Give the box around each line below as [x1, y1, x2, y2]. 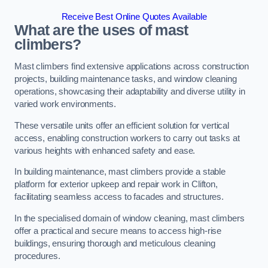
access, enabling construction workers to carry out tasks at [14, 133, 240, 143]
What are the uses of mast [14, 22, 188, 38]
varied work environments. [14, 99, 116, 109]
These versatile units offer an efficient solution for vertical [14, 120, 229, 130]
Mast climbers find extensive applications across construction [14, 62, 249, 72]
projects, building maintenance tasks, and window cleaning [14, 74, 237, 84]
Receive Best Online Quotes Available [61, 11, 207, 22]
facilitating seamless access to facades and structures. [14, 192, 224, 202]
